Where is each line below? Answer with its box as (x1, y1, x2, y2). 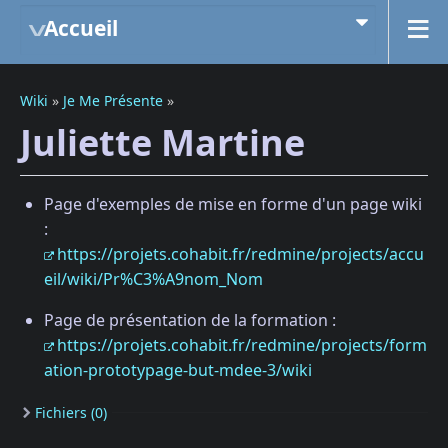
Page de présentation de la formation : (44, 308, 336, 331)
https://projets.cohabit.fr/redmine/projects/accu (57, 242, 424, 265)
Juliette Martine (20, 118, 305, 167)
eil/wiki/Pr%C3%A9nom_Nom (44, 267, 263, 290)
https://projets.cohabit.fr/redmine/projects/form (57, 333, 427, 356)
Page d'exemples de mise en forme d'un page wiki (44, 192, 422, 215)
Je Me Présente (63, 91, 163, 110)
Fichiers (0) (35, 402, 107, 422)
